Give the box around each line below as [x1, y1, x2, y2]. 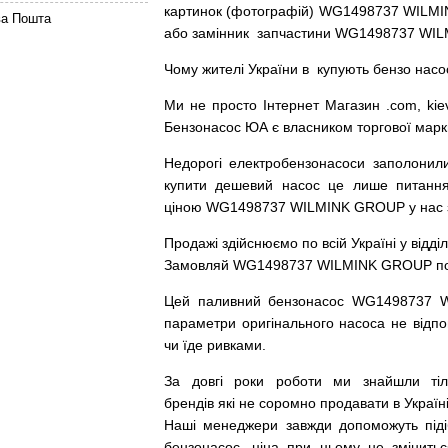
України [248, 61, 298, 77]
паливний [197, 293, 261, 309]
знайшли [362, 373, 420, 389]
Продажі [164, 235, 218, 251]
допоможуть [338, 417, 418, 433]
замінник [192, 25, 249, 41]
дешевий [215, 177, 274, 193]
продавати [320, 395, 389, 411]
